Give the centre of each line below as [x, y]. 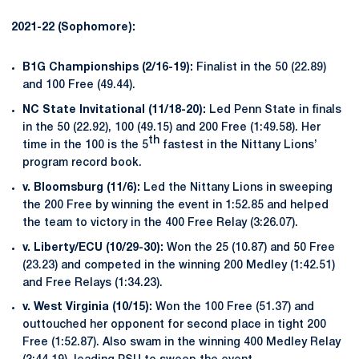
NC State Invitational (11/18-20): [116, 110]
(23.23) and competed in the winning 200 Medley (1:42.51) [179, 265]
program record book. [82, 163]
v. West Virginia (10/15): [87, 308]
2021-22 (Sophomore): [73, 28]
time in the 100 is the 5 [85, 145]
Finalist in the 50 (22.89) [261, 68]
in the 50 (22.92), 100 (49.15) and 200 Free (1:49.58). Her [171, 128]
